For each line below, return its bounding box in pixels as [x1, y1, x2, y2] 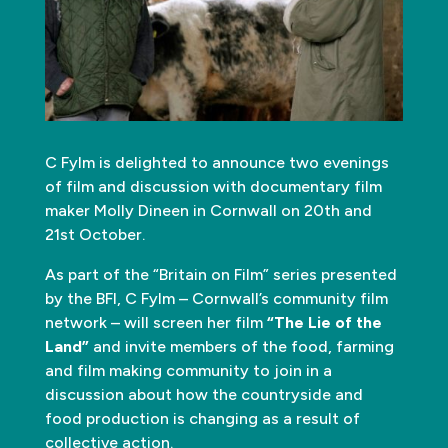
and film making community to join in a [44, 360, 332, 380]
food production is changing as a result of [44, 408, 360, 428]
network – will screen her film [44, 312, 267, 332]
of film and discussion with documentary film [44, 176, 382, 196]
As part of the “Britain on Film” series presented [44, 264, 397, 284]
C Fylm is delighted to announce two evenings [44, 152, 389, 172]
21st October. [44, 224, 145, 244]
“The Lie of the [266, 312, 382, 332]
